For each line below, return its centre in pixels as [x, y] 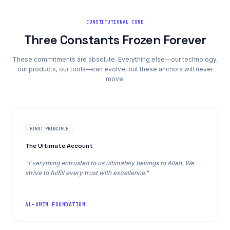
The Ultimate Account [59, 146]
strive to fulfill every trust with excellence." [87, 173]
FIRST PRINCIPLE [49, 129]
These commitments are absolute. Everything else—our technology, [115, 59]
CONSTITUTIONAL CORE [115, 22]
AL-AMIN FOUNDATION [55, 205]
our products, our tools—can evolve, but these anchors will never [115, 69]
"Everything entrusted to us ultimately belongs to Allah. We [110, 163]
